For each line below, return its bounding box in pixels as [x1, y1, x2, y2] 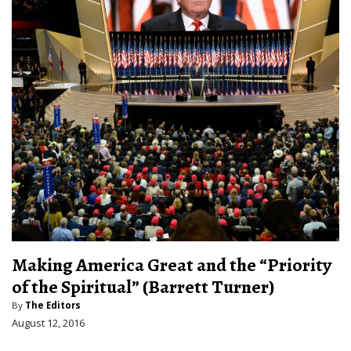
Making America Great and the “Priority [12, 252, 331, 278]
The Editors [25, 299, 81, 312]
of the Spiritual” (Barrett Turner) [12, 274, 274, 300]
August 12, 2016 [12, 316, 85, 331]
